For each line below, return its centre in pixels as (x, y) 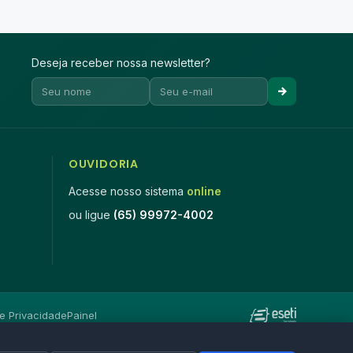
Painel (82, 315)
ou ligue (91, 215)
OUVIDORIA (103, 164)
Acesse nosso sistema (127, 191)
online (204, 191)
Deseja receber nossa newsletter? (121, 63)
